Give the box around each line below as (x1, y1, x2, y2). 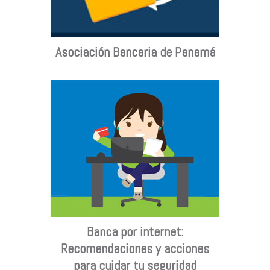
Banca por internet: (86, 222, 184, 240)
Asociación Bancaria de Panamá (55, 43, 215, 60)
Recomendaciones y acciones (61, 239, 209, 257)
